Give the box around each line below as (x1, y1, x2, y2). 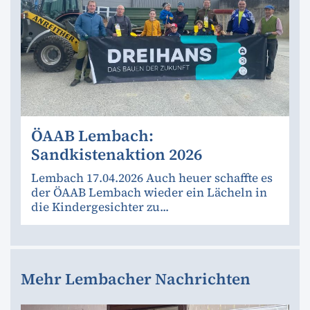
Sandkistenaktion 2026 (31, 144, 202, 166)
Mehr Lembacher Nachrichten (21, 268, 250, 291)
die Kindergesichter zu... (31, 199, 169, 216)
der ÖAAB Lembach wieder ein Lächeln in (31, 184, 267, 201)
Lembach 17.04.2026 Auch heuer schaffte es (31, 170, 273, 187)
